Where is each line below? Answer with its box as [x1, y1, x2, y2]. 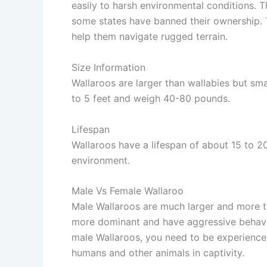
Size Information [72, 61, 145, 73]
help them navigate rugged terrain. [72, 30, 231, 43]
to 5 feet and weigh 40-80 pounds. [72, 92, 233, 104]
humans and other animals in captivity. [72, 247, 247, 259]
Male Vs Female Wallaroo [72, 185, 184, 197]
